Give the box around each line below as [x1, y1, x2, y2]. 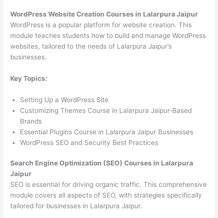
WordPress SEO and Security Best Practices [20, 138, 159, 146]
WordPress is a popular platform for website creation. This [10, 21, 192, 29]
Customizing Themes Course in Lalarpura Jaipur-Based [20, 106, 192, 114]
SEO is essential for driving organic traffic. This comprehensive [10, 181, 207, 189]
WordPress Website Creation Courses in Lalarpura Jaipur [10, 10, 199, 18]
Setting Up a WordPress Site [20, 95, 109, 104]
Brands [20, 117, 42, 125]
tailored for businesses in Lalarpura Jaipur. [10, 202, 143, 210]
